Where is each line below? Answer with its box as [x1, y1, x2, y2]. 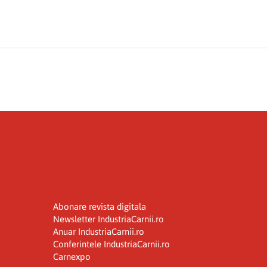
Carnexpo [52, 251, 91, 262]
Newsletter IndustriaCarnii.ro [52, 213, 164, 224]
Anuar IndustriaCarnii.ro [52, 226, 144, 237]
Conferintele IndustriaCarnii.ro [52, 238, 170, 249]
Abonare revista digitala [52, 201, 146, 212]
